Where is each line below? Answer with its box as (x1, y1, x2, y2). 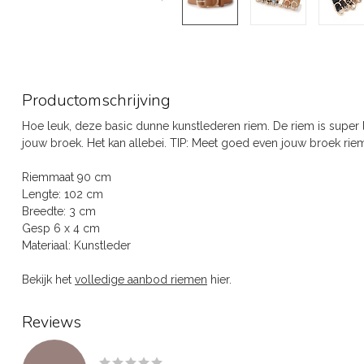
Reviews (22, 311, 81, 333)
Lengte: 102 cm (22, 188, 103, 201)
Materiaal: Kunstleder (22, 239, 131, 252)
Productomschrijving (22, 89, 171, 111)
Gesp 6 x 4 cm (22, 222, 100, 235)
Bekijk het (22, 273, 75, 286)
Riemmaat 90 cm (22, 171, 111, 184)
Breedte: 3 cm (22, 205, 96, 218)
